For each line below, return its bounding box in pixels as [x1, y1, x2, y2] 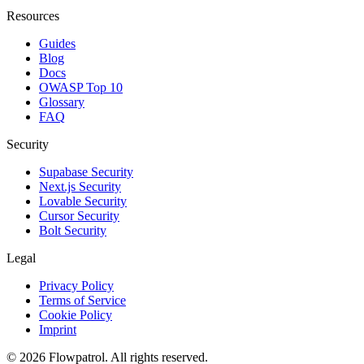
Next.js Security [39, 180, 121, 194]
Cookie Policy [39, 308, 112, 323]
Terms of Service [39, 293, 126, 308]
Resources [6, 9, 59, 24]
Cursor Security [39, 209, 119, 223]
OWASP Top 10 [39, 80, 123, 95]
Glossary [39, 95, 84, 110]
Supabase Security [39, 165, 133, 180]
